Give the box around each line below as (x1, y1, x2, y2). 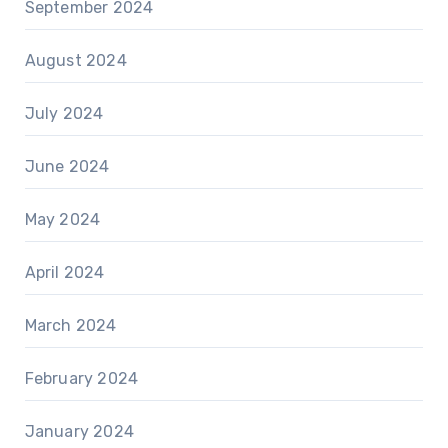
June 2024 (24, 157, 110, 177)
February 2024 (24, 369, 139, 389)
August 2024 (24, 51, 127, 71)
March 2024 (24, 316, 117, 336)
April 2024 (24, 263, 105, 283)
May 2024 (24, 210, 101, 230)
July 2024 (24, 104, 104, 124)
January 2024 (24, 422, 134, 442)
